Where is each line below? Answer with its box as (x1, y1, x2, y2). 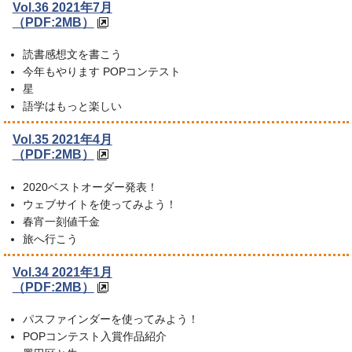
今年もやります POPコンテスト (22, 64, 181, 78)
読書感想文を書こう (22, 47, 122, 60)
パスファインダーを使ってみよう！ (22, 313, 199, 326)
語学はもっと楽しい (22, 99, 122, 112)
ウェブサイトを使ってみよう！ (22, 197, 177, 211)
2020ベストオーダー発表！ (22, 180, 158, 193)
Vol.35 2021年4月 (12, 133, 112, 147)
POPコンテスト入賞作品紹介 (22, 330, 167, 343)
